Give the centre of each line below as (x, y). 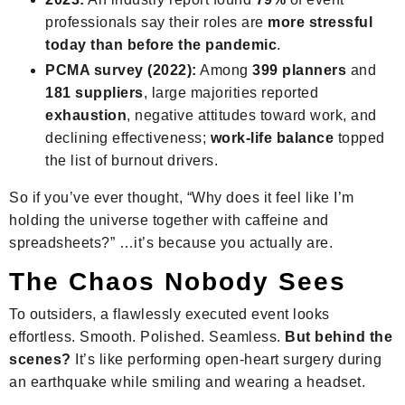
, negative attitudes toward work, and (252, 116)
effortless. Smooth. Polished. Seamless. (147, 337)
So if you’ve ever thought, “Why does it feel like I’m (182, 198)
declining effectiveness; (128, 138)
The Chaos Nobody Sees (178, 282)
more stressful (320, 22)
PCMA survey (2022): (121, 71)
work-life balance (272, 138)
